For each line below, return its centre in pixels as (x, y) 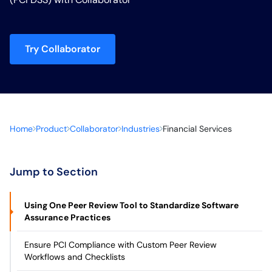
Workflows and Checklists (75, 257)
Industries (141, 129)
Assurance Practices (67, 217)
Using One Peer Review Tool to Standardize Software (131, 205)
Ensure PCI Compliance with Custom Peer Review (121, 245)
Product (51, 129)
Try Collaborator (63, 49)
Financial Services (197, 129)
